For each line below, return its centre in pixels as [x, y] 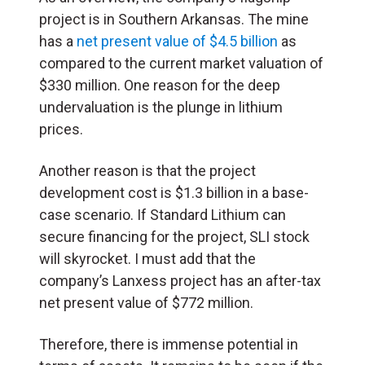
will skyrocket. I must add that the [147, 258]
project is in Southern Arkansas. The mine [174, 19]
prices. [61, 129]
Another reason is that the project [147, 170]
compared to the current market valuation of [181, 63]
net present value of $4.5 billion [177, 41]
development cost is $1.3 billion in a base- [174, 192]
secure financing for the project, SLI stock [174, 236]
